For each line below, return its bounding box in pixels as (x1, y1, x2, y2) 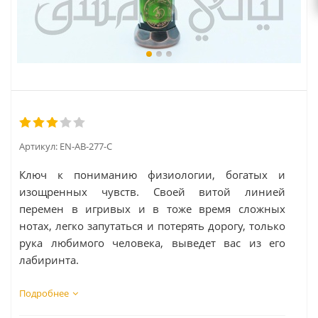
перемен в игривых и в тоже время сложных (19, 202, 285, 216)
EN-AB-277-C (60, 140, 112, 153)
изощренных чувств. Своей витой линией (19, 185, 285, 199)
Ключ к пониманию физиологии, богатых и (19, 168, 285, 182)
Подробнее (19, 287, 69, 300)
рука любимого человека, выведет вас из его (19, 236, 285, 250)
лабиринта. (19, 253, 79, 267)
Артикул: (19, 140, 57, 153)
